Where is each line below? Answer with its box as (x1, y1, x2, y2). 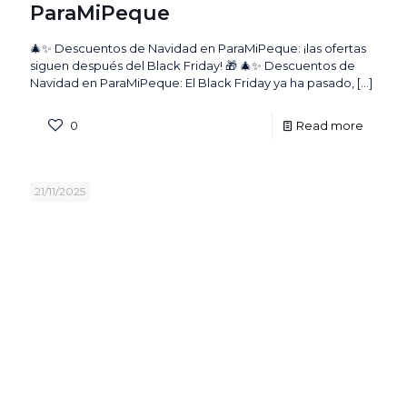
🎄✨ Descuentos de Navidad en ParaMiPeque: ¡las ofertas (30, 41, 366, 56)
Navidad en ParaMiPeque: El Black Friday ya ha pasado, (30, 75, 354, 91)
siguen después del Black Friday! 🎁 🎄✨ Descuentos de (30, 58, 355, 74)
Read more (296, 118, 363, 134)
